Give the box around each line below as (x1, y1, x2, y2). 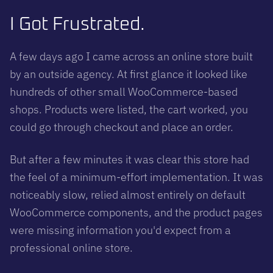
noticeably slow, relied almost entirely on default (10, 187, 246, 202)
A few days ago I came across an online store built (10, 49, 253, 63)
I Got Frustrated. (10, 15, 145, 34)
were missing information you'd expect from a (10, 222, 231, 237)
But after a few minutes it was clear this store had (10, 152, 249, 166)
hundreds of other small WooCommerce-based (10, 84, 238, 99)
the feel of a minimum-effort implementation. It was (10, 169, 263, 184)
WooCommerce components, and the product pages (10, 205, 263, 219)
